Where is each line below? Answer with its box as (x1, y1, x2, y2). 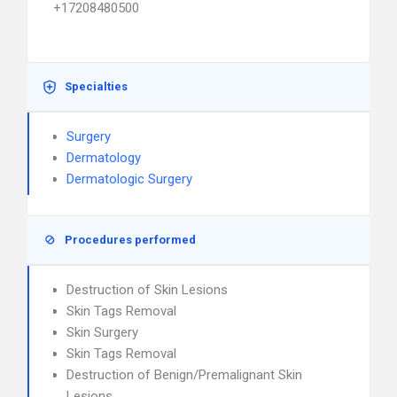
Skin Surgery (66, 324, 138, 340)
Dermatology (66, 150, 141, 166)
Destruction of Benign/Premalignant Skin (66, 367, 302, 383)
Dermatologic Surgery (66, 171, 192, 187)
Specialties (65, 80, 128, 93)
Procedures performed (65, 233, 196, 246)
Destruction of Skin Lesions (66, 282, 228, 298)
